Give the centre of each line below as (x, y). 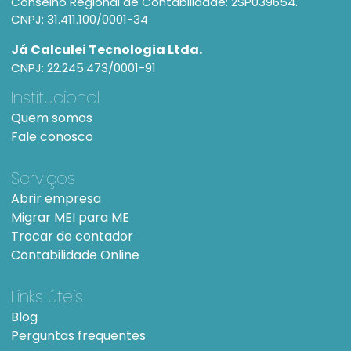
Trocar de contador (72, 236)
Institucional (55, 97)
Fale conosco (52, 136)
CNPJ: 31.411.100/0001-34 (80, 19)
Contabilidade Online (75, 255)
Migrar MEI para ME (70, 217)
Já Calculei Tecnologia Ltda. (107, 49)
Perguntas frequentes (78, 335)
